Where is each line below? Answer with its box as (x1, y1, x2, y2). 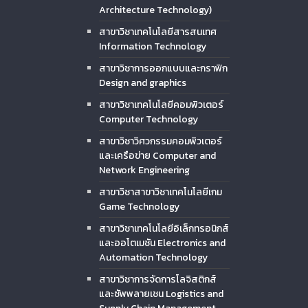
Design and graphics (99, 75, 186, 90)
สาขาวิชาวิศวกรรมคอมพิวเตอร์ (99, 133, 222, 148)
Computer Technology (99, 111, 198, 126)
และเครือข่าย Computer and (99, 148, 216, 163)
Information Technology (99, 38, 206, 54)
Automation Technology (99, 250, 208, 265)
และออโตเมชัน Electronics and (99, 235, 225, 250)
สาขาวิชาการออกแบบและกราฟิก (99, 60, 228, 76)
